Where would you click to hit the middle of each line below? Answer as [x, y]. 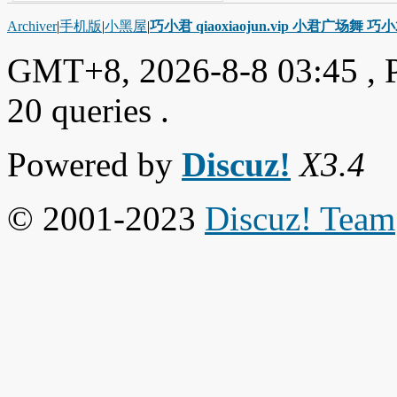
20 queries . [88, 110]
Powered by [94, 164]
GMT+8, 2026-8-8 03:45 [183, 70]
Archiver [32, 26]
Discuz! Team [300, 218]
